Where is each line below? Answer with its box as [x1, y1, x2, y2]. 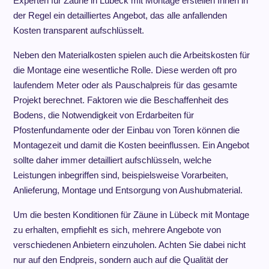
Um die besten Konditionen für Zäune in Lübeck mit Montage [13, 210, 249, 220]
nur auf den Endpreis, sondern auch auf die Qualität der [13, 255, 228, 265]
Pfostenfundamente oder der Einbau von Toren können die [13, 125, 240, 135]
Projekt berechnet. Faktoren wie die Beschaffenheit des [13, 95, 229, 105]
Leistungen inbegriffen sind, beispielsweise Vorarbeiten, [13, 170, 228, 180]
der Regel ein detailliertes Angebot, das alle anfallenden [13, 10, 227, 20]
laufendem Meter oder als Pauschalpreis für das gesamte [13, 80, 237, 90]
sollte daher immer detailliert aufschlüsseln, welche [13, 155, 211, 165]
